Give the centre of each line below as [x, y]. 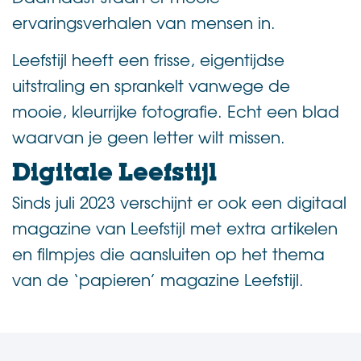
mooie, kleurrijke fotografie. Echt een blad [176, 110]
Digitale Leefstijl [114, 172]
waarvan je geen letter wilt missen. [149, 136]
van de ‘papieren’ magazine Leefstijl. [158, 279]
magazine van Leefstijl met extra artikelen [175, 227]
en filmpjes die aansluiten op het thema [168, 253]
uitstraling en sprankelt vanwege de [151, 85]
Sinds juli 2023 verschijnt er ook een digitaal [179, 201]
